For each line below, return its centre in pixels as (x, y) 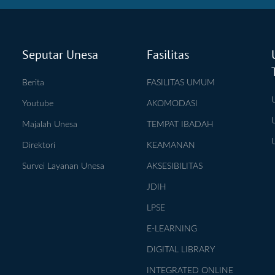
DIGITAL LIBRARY (180, 250)
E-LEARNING (172, 229)
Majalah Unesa (49, 124)
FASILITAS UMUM (180, 83)
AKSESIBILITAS (174, 166)
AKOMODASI (172, 103)
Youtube (37, 103)
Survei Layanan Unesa (63, 166)
